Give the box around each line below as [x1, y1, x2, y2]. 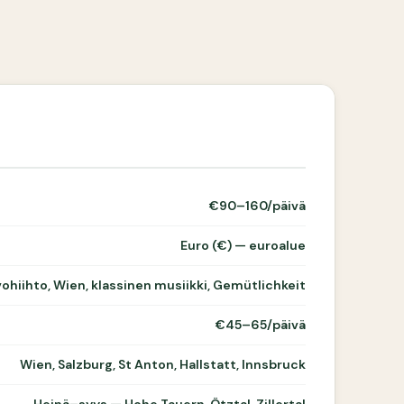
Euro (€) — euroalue [180, 237, 307, 253]
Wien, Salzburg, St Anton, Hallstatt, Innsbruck [20, 356, 307, 372]
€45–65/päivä [216, 317, 307, 333]
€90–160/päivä [209, 197, 307, 214]
